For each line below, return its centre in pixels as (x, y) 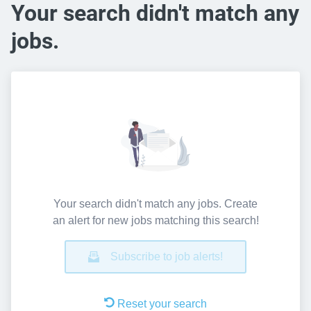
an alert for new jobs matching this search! (155, 220)
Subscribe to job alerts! (167, 256)
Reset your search (162, 303)
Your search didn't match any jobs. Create (155, 203)
